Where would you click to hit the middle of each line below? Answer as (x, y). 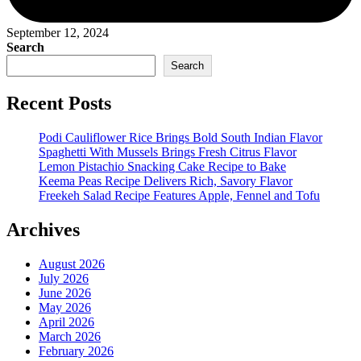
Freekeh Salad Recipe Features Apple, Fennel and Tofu (179, 195)
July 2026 (64, 278)
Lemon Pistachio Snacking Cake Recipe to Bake (162, 166)
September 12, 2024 (58, 33)
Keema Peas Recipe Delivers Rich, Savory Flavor (166, 180)
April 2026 (66, 322)
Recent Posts (59, 104)
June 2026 (65, 293)
